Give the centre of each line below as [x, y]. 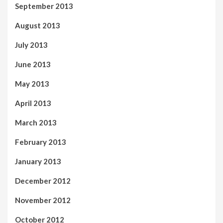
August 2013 [38, 25]
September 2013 [44, 6]
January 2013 [38, 161]
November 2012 [43, 200]
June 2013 [33, 64]
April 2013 [33, 103]
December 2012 [43, 180]
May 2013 [32, 83]
